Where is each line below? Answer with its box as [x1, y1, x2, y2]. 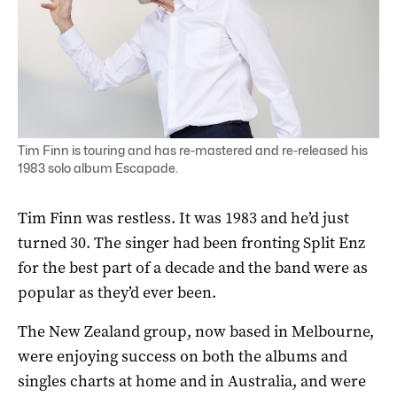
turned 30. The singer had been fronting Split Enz [18, 231, 365, 253]
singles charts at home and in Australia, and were [18, 370, 366, 392]
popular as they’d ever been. [18, 281, 216, 303]
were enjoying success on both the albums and [18, 345, 347, 367]
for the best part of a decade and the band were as [18, 256, 368, 278]
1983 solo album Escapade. [18, 160, 178, 175]
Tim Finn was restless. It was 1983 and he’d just [18, 206, 349, 229]
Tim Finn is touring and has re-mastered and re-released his [18, 142, 368, 158]
